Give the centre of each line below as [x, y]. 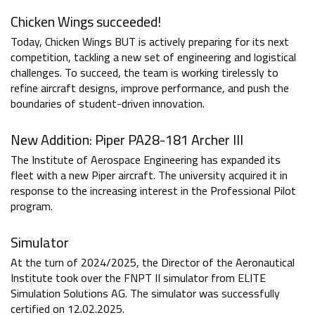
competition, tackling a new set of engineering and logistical [153, 57]
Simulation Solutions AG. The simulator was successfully [145, 294]
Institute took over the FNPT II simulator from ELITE [138, 278]
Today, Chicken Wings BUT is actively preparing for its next [150, 42]
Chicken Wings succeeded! [86, 22]
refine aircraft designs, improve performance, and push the [150, 88]
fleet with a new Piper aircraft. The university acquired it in [149, 175]
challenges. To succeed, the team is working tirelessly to [144, 73]
